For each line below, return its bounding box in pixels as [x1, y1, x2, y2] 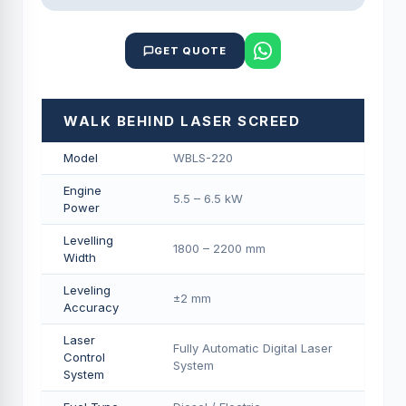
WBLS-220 [173, 150, 233, 165]
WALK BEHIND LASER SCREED [63, 112, 300, 130]
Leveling [63, 283, 111, 297]
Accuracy [63, 300, 119, 314]
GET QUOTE [154, 44, 227, 57]
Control [63, 350, 105, 364]
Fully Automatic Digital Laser [173, 341, 333, 355]
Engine [63, 183, 101, 198]
